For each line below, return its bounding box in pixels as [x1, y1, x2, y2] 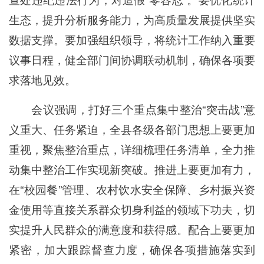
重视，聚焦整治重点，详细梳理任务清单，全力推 [9, 140, 255, 157]
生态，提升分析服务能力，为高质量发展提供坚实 [9, 11, 255, 27]
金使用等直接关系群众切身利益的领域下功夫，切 [9, 200, 255, 217]
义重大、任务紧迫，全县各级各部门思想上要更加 [9, 120, 255, 137]
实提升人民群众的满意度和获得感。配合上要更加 [9, 220, 255, 237]
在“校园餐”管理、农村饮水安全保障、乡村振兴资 [9, 180, 255, 197]
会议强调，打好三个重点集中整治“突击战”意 [31, 100, 255, 117]
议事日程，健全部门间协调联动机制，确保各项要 [9, 51, 255, 67]
